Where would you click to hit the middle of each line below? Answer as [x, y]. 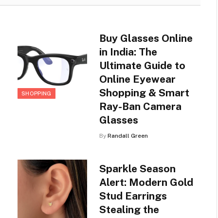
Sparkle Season [137, 169]
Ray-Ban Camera [140, 106]
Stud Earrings [133, 196]
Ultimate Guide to [142, 65]
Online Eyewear [137, 79]
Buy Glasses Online [146, 38]
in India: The [128, 52]
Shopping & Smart [144, 93]
